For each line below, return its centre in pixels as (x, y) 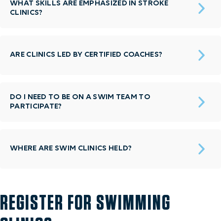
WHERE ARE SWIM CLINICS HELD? (71, 148)
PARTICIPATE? (36, 107)
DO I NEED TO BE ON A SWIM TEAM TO (80, 97)
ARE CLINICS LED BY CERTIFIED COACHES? (86, 55)
